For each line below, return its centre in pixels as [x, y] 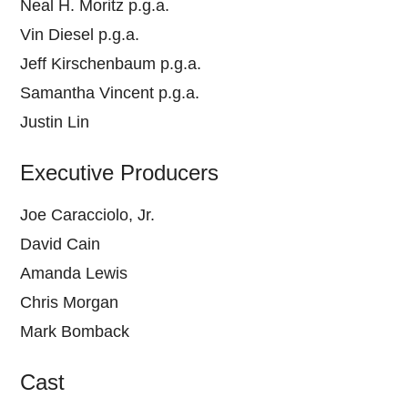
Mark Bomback [75, 331]
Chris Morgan [70, 302]
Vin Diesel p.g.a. [80, 34]
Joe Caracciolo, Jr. [88, 214]
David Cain [61, 244]
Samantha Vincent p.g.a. [110, 92]
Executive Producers [120, 172]
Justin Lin [55, 122]
